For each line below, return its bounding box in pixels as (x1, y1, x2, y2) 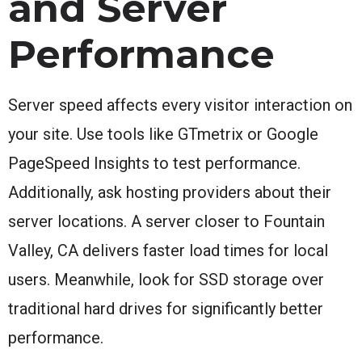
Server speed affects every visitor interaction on (8, 95, 352, 115)
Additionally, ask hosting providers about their (8, 182, 331, 202)
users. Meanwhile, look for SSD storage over (8, 269, 324, 289)
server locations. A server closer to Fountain (8, 211, 325, 231)
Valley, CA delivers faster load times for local (8, 240, 328, 260)
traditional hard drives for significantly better (8, 298, 323, 318)
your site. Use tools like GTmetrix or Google (8, 124, 318, 144)
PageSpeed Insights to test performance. (8, 153, 301, 173)
